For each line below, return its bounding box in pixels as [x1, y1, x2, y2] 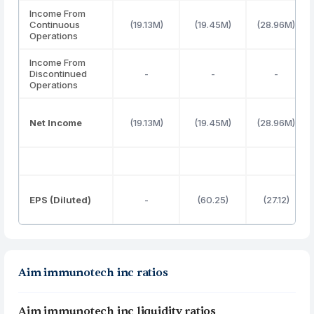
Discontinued [29, 68, 88, 79]
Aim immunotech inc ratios [18, 266, 168, 280]
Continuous [29, 19, 81, 30]
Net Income [29, 117, 83, 128]
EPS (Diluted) [29, 194, 92, 205]
